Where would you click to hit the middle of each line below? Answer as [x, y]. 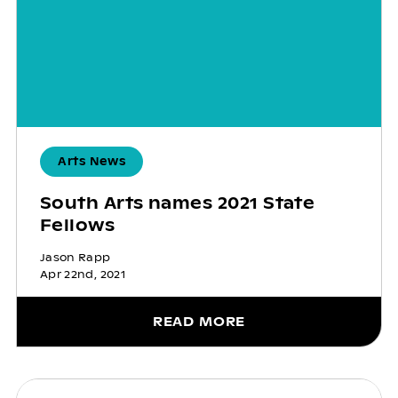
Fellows [77, 226]
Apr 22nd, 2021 [82, 275]
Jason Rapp [75, 258]
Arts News [92, 162]
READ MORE [199, 322]
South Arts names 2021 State [177, 203]
